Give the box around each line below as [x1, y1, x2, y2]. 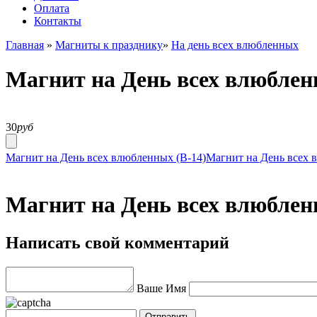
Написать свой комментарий [6, 233, 229, 252]
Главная [6, 39, 44, 51]
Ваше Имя [137, 282, 186, 294]
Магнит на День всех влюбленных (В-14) [6, 151, 206, 163]
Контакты [34, 15, 81, 27]
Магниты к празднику [55, 39, 163, 51]
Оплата [34, 2, 69, 14]
